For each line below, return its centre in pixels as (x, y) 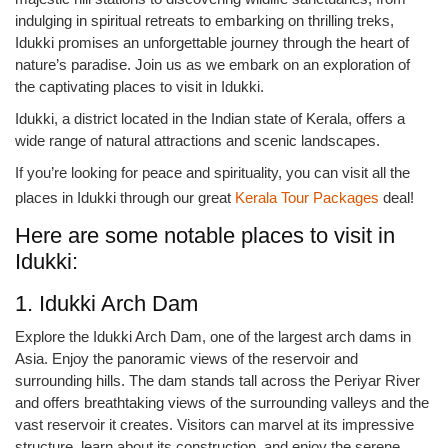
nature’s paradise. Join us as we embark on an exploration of (212, 65)
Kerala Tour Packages (307, 198)
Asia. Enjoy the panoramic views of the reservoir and (186, 359)
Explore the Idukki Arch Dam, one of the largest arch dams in (213, 337)
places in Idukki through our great (125, 198)
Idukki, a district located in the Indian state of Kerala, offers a (210, 119)
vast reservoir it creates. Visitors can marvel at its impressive (214, 425)
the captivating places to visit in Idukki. (139, 87)
